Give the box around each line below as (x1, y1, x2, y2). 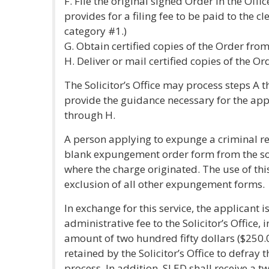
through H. (64, 108, 115, 122)
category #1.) (64, 24, 127, 38)
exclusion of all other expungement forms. (64, 177, 265, 191)
